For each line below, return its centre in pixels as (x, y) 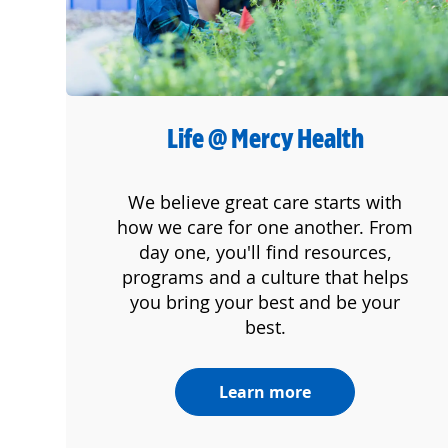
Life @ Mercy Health (265, 138)
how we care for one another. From (265, 227)
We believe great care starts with (265, 202)
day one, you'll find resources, (265, 252)
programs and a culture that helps (265, 277)
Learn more (265, 392)
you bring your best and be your (265, 302)
